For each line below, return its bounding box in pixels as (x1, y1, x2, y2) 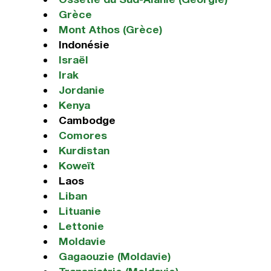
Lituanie (58, 204, 101, 217)
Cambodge (58, 114, 116, 126)
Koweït (58, 159, 95, 172)
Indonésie (58, 38, 109, 51)
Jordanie (58, 83, 105, 96)
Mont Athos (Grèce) (58, 23, 162, 36)
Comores (58, 129, 107, 142)
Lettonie (58, 220, 104, 232)
